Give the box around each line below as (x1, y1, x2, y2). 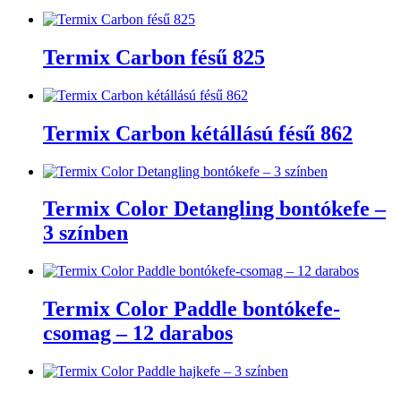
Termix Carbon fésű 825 (43, 45, 265, 69)
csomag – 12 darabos (43, 321, 233, 346)
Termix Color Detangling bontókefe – (43, 197, 386, 221)
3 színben (43, 221, 128, 245)
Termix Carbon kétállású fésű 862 (43, 121, 353, 145)
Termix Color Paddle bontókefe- (43, 297, 340, 321)
